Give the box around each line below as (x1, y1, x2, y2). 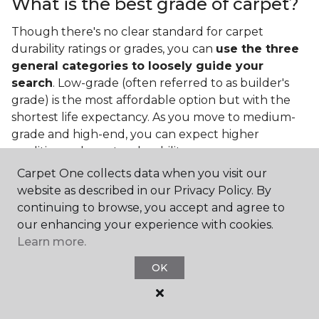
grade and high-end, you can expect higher (11, 127, 259, 142)
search (11, 76, 53, 90)
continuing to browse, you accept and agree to (17, 201, 285, 214)
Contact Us (17, 249, 140, 277)
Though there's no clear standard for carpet (11, 25, 263, 39)
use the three (216, 42, 299, 56)
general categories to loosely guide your (11, 59, 263, 73)
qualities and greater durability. (11, 145, 188, 159)
